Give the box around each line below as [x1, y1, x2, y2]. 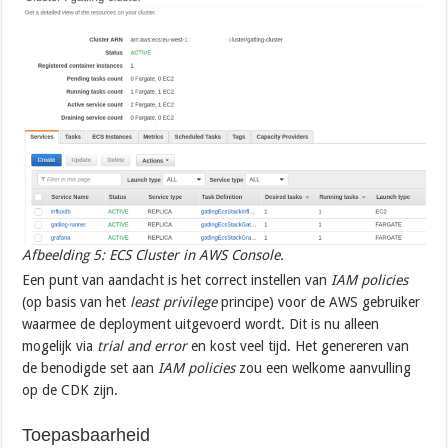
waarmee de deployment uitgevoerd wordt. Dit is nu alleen [22, 316, 380, 333]
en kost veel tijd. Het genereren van [191, 338, 410, 355]
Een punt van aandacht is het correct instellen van [22, 272, 332, 289]
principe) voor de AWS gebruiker [221, 294, 421, 311]
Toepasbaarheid [22, 425, 151, 446]
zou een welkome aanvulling [235, 360, 412, 377]
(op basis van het [22, 294, 131, 311]
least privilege [130, 294, 222, 311]
